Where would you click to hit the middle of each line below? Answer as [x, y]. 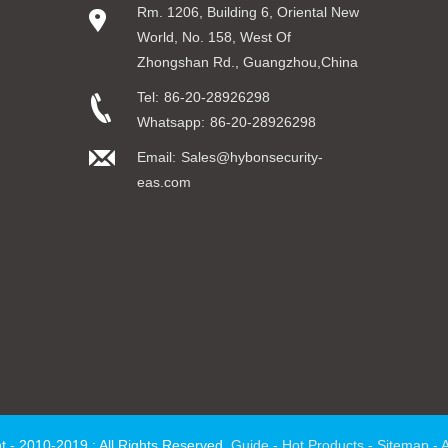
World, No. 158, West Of [213, 36]
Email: [156, 156]
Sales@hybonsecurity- [251, 156]
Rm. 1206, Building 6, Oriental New [247, 11]
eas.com [163, 181]
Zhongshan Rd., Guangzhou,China [247, 61]
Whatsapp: [170, 121]
